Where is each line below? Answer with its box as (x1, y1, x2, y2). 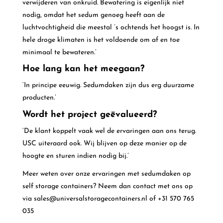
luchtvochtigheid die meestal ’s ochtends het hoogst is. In (22, 23, 200, 31)
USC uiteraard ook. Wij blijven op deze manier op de (22, 140, 187, 148)
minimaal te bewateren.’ (22, 48, 97, 56)
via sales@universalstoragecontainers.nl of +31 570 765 (22, 195, 194, 203)
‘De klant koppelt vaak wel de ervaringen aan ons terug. (22, 127, 196, 135)
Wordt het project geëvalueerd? (22, 110, 157, 120)
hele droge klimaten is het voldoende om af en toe (22, 36, 180, 44)
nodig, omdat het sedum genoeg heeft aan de (22, 11, 165, 19)
